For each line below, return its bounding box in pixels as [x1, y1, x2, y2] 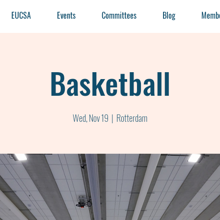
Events [57, 9, 76, 21]
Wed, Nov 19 [73, 111, 109, 124]
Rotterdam [116, 111, 147, 124]
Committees [102, 9, 137, 21]
